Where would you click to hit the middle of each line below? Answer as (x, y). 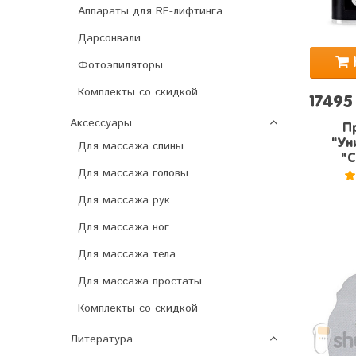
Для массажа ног (124, 228)
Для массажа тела (127, 255)
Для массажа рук (124, 201)
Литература (101, 340)
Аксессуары (101, 124)
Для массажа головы (133, 174)
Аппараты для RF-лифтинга (150, 12)
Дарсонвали (109, 39)
